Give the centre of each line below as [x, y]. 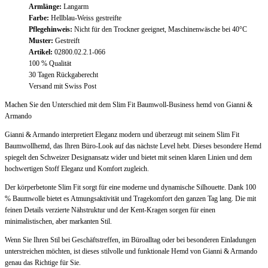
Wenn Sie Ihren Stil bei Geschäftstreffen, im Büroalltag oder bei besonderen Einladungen [130, 240]
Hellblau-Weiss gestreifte [85, 18]
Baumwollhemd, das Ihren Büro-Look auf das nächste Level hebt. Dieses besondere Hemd [133, 146]
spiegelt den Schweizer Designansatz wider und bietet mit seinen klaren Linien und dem [128, 157]
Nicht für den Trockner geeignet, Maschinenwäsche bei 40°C [161, 29]
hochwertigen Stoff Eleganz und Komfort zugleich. [77, 168]
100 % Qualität [51, 63]
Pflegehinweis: [51, 29]
